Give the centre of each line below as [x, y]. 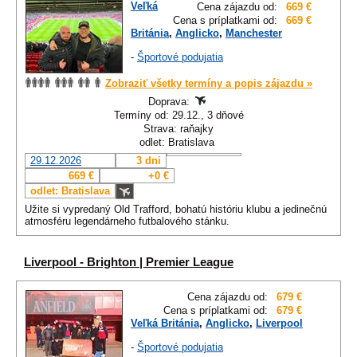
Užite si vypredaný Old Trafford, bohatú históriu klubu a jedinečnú [176, 210]
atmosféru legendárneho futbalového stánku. [127, 222]
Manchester [254, 33]
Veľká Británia [165, 324]
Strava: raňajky [178, 129]
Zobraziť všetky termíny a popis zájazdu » [209, 84]
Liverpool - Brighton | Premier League [129, 262]
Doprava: [171, 102]
